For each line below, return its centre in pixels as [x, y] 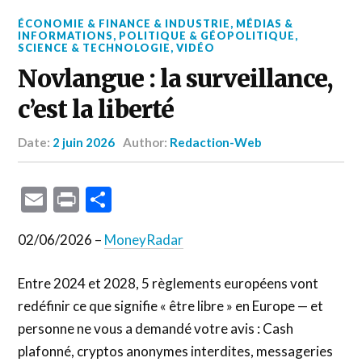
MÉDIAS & [265, 23]
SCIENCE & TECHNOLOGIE [95, 48]
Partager [161, 199]
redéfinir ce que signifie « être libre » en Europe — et [171, 305]
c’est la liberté [96, 109]
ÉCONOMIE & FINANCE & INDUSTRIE [124, 23]
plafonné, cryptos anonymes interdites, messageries [176, 351]
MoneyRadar [144, 240]
